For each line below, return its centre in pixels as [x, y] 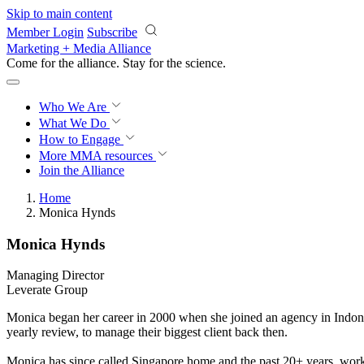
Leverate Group [47, 290]
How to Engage [81, 139]
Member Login [45, 32]
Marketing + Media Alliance [79, 48]
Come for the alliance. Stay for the [96, 63]
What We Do [74, 123]
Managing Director [55, 275]
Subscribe [112, 32]
